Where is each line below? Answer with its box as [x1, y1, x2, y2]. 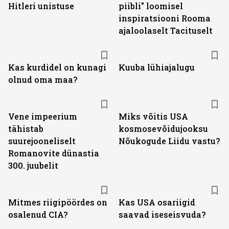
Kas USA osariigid [119, 197, 195, 208]
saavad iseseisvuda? [119, 209, 205, 220]
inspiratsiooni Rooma [119, 13, 211, 24]
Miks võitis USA [119, 111, 188, 122]
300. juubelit [8, 160, 58, 171]
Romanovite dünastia [8, 148, 99, 158]
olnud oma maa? [8, 74, 77, 85]
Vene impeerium [8, 111, 77, 122]
